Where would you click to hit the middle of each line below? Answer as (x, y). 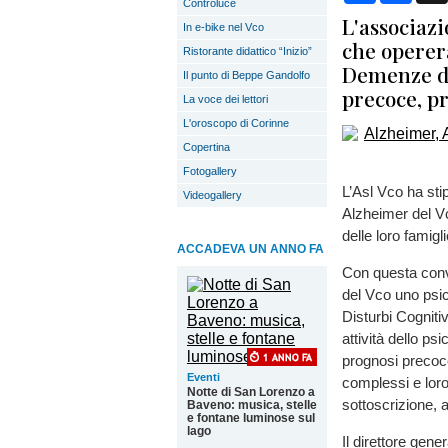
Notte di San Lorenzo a (251, 392)
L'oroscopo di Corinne (236, 123)
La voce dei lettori (225, 99)
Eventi (203, 377)
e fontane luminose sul (251, 418)
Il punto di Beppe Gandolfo (246, 75)
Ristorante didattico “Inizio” (247, 51)
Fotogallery (210, 171)
